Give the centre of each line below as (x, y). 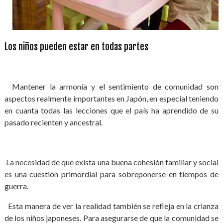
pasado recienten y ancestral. (53, 122)
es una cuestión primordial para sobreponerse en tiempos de (111, 174)
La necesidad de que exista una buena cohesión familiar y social (111, 162)
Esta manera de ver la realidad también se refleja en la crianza (111, 206)
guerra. (17, 186)
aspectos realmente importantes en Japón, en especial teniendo (111, 98)
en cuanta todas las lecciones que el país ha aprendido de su (111, 110)
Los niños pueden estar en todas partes (76, 47)
